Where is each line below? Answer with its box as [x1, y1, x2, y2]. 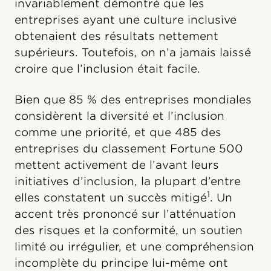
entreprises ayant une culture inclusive [15, 13, 237, 27]
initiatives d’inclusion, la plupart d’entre [15, 175, 241, 188]
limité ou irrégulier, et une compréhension [15, 240, 254, 253]
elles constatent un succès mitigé [15, 191, 207, 204]
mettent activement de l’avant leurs [15, 158, 219, 172]
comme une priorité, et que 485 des [15, 126, 221, 139]
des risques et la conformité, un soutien [15, 224, 243, 237]
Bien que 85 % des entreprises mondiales [15, 93, 252, 106]
